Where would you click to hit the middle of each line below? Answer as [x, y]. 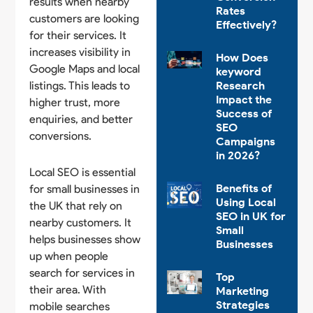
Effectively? [246, 25]
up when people [69, 256]
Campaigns [245, 142]
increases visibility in [80, 52]
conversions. [61, 136]
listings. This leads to [80, 85]
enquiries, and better [81, 119]
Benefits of [243, 189]
